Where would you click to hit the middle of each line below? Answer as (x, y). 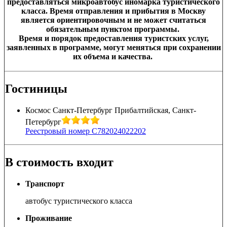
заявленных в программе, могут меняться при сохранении (113, 47)
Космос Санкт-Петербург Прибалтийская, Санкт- (111, 110)
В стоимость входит (59, 162)
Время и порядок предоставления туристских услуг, (113, 38)
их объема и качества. (113, 56)
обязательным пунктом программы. (113, 29)
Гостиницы (36, 88)
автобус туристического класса (79, 201)
